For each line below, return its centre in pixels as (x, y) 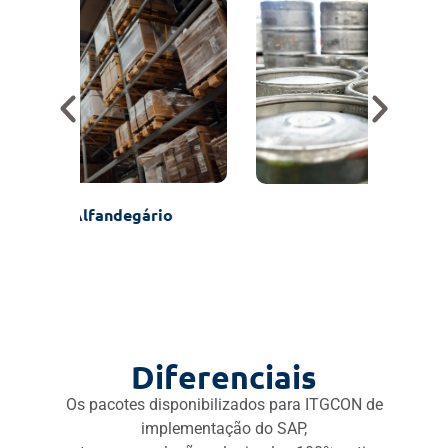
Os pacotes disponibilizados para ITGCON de (224, 404)
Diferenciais (224, 376)
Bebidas (224, 215)
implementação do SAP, (224, 428)
